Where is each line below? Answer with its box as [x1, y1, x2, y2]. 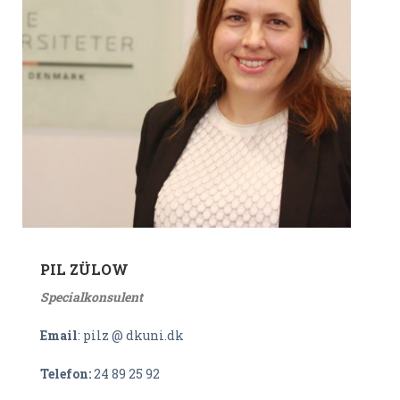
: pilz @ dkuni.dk [78, 327, 184, 344]
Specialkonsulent [40, 288, 143, 305]
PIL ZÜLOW [40, 260, 129, 279]
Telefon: [40, 365, 94, 382]
